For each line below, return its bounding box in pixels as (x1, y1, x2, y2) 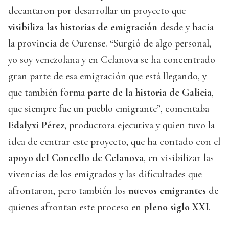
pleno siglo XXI (144, 201, 209, 214)
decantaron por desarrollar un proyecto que (8, 5, 186, 17)
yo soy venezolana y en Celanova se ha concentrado (8, 54, 215, 66)
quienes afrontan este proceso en (8, 201, 144, 214)
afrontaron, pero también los (8, 185, 128, 197)
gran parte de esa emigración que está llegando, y (8, 70, 207, 83)
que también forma (8, 86, 87, 99)
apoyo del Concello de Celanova (8, 152, 144, 165)
